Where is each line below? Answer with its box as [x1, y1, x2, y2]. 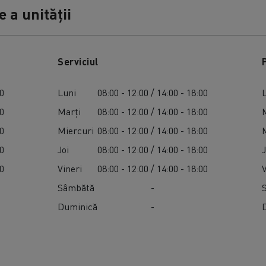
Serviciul [58, 55, 99, 68]
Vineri [58, 162, 83, 175]
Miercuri [58, 124, 94, 137]
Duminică [58, 200, 98, 213]
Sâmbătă [58, 181, 95, 194]
